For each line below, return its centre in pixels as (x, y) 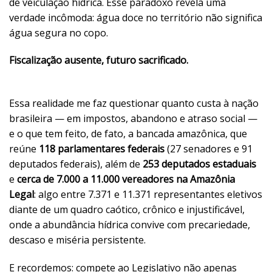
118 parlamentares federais (103, 149)
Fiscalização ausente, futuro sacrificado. (134, 60)
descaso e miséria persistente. (77, 240)
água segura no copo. (59, 32)
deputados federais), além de (76, 164)
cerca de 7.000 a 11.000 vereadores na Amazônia (126, 179)
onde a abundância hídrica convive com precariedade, (130, 225)
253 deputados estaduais (199, 164)
